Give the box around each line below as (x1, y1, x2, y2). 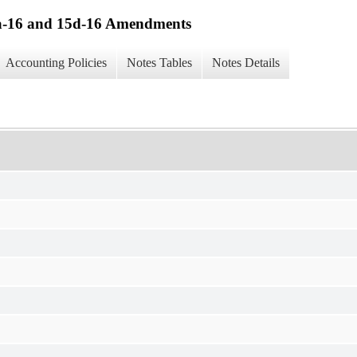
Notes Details (212, 56, 280, 70)
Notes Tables (127, 56, 192, 70)
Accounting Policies (6, 56, 107, 70)
